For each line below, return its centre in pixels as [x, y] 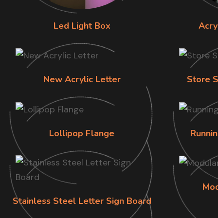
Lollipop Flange [82, 133]
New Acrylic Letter [82, 80]
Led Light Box [82, 26]
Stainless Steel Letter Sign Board [82, 201]
